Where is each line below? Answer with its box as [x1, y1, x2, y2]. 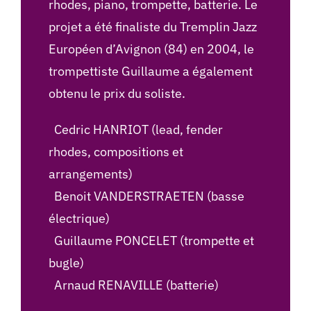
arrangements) [48, 166, 133, 183]
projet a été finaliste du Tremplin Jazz [48, 19, 257, 35]
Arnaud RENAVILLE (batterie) [48, 277, 219, 294]
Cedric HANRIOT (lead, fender [48, 121, 223, 138]
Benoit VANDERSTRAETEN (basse [48, 188, 244, 205]
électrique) [48, 210, 110, 227]
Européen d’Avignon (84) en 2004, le [48, 41, 254, 58]
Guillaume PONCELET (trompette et [48, 233, 254, 249]
